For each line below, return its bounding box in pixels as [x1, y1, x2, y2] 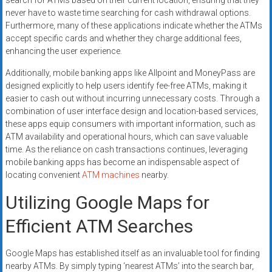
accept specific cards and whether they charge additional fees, [5, 33, 242, 44]
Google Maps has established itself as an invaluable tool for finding [5, 248, 260, 259]
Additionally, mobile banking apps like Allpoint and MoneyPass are [5, 68, 255, 78]
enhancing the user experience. [5, 46, 122, 56]
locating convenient [5, 170, 82, 180]
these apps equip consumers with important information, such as [5, 119, 256, 129]
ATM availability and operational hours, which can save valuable [5, 132, 248, 142]
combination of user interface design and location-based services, [5, 106, 258, 117]
